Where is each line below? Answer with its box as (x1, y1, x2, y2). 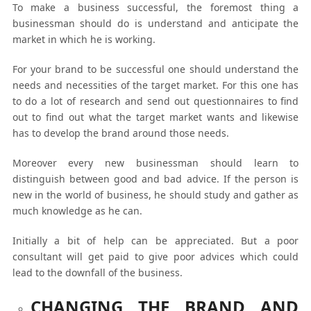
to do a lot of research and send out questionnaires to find (12, 94, 299, 108)
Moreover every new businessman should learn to (12, 155, 299, 169)
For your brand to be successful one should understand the (12, 62, 299, 76)
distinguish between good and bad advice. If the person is (12, 171, 299, 185)
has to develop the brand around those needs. (12, 126, 229, 140)
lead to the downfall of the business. (12, 265, 183, 279)
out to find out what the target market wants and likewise (12, 110, 299, 124)
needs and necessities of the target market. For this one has (12, 78, 299, 92)
